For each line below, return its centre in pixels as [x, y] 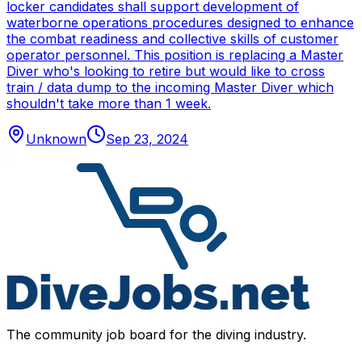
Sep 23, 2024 [147, 139]
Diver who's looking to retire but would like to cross [166, 72]
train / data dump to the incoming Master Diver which [170, 88]
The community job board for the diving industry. [156, 335]
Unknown [56, 139]
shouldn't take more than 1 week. [109, 104]
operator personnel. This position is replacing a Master [175, 55]
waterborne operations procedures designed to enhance [180, 23]
